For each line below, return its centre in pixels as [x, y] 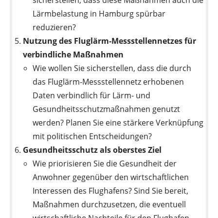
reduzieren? [54, 27]
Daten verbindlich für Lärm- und [92, 95]
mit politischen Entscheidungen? [92, 136]
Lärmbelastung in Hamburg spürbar [99, 13]
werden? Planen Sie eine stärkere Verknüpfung [118, 122]
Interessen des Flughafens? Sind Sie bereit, [111, 191]
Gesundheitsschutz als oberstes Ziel [92, 150]
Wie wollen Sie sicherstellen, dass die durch [112, 68]
